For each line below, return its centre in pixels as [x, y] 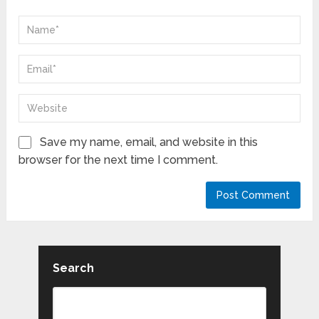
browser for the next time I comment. [119, 159]
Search [73, 268]
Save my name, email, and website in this [149, 142]
